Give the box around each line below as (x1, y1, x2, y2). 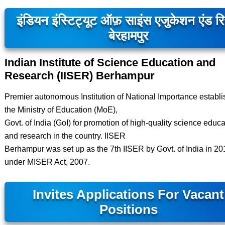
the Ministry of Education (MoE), (4, 105, 118, 114)
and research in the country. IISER (4, 132, 126, 140)
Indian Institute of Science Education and (4, 56, 215, 69)
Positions (99, 202, 158, 216)
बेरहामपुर (108, 29, 149, 43)
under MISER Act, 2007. (4, 158, 90, 166)
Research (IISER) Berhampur (4, 69, 155, 82)
